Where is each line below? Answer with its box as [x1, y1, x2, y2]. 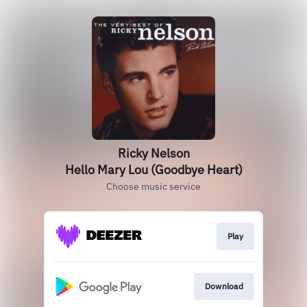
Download [204, 281, 243, 292]
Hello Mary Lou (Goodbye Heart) [64, 162, 243, 177]
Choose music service [106, 180, 201, 193]
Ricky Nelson [117, 145, 190, 161]
